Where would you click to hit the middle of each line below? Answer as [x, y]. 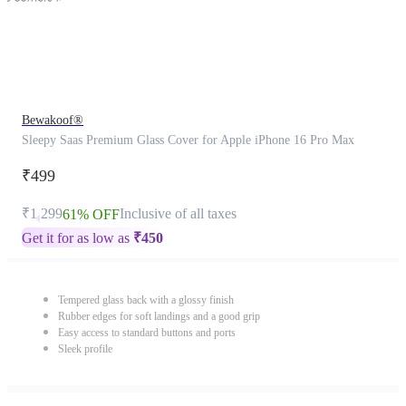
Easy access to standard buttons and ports [147, 333]
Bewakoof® [53, 120]
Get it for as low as [77, 238]
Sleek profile [85, 349]
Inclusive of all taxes [178, 213]
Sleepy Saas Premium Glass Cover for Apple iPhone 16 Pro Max [188, 140]
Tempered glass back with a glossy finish [146, 300]
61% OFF [91, 214]
